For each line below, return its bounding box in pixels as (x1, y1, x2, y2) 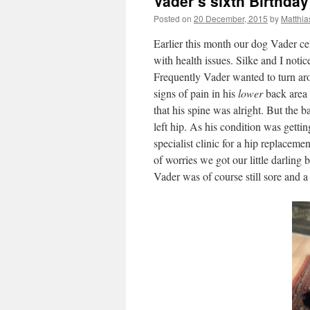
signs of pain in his (154, 86, 238, 100)
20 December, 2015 (194, 12, 268, 24)
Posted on (154, 12, 192, 24)
